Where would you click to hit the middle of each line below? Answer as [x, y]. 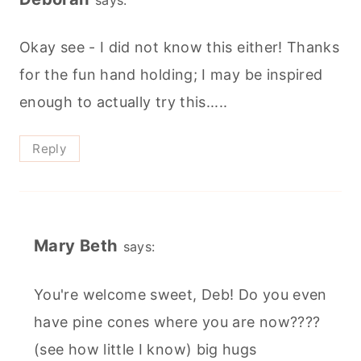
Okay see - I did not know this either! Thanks [180, 48]
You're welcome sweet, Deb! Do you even [180, 294]
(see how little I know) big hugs [145, 349]
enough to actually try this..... [124, 102]
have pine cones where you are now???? [177, 322]
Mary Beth [76, 246]
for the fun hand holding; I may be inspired [171, 75]
